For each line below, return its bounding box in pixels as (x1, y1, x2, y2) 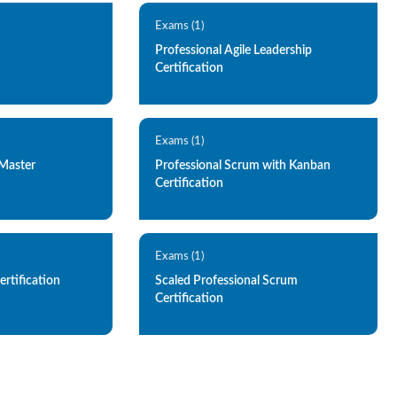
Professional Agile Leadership (155, 44, 313, 57)
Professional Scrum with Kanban (155, 160, 331, 172)
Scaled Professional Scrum (155, 275, 299, 287)
